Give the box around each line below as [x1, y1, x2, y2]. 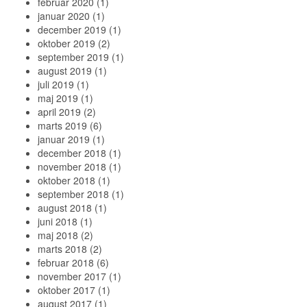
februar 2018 [38, 256, 94, 269]
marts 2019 [38, 119, 87, 132]
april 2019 [38, 105, 81, 119]
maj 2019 [38, 91, 78, 105]
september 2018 [38, 187, 109, 201]
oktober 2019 [38, 36, 95, 50]
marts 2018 [38, 242, 87, 256]
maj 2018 [38, 228, 78, 242]
